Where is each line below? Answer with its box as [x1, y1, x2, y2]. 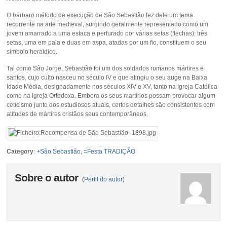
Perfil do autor [84, 175, 123, 183]
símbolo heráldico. [7, 48, 58, 55]
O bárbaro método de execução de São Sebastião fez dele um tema [7, 11, 194, 19]
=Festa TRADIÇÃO [84, 147, 136, 155]
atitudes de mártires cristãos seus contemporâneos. [7, 110, 148, 118]
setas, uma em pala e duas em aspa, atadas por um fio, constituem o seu [7, 39, 207, 46]
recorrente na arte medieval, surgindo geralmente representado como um [7, 20, 209, 28]
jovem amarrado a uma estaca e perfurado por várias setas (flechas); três [7, 29, 208, 37]
